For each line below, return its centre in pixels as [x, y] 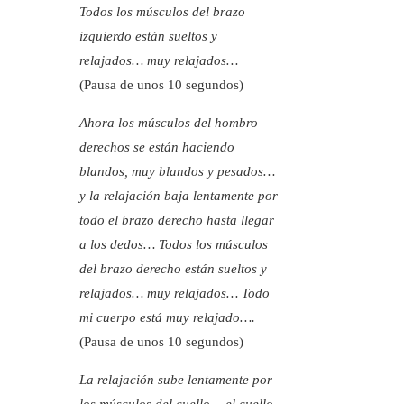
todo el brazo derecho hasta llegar [177, 220]
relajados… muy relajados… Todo [174, 294]
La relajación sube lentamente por [176, 380]
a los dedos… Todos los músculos [174, 245]
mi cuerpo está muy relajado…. [167, 318]
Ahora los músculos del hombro [169, 123]
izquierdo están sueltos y [148, 37]
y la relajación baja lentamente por [179, 196]
